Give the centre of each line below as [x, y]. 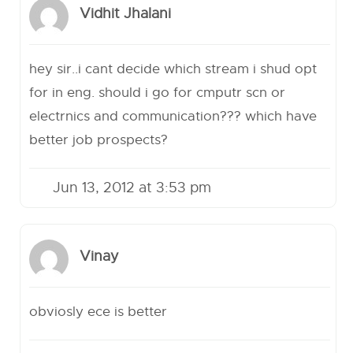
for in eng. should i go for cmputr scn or [158, 93]
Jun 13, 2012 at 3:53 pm [132, 188]
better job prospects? [99, 140]
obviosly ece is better [98, 312]
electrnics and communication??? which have [173, 116]
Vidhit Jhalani [126, 14]
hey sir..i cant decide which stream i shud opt [173, 69]
